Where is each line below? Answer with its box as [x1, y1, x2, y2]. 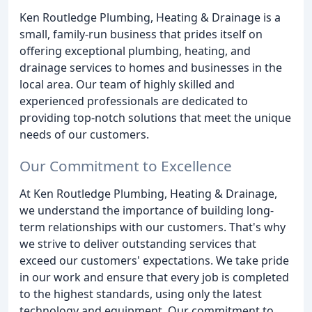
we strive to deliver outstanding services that [19, 235, 256, 251]
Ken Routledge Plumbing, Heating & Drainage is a [19, 10, 281, 25]
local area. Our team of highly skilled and [19, 77, 235, 92]
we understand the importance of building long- [19, 202, 274, 218]
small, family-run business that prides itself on [19, 26, 263, 42]
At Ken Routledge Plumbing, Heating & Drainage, [19, 185, 277, 201]
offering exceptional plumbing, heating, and [19, 43, 251, 58]
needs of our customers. [19, 127, 149, 142]
